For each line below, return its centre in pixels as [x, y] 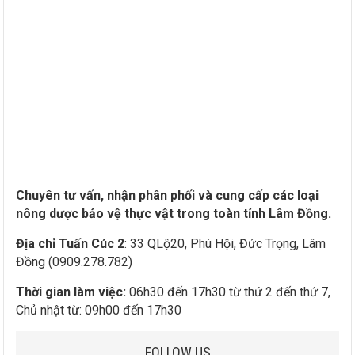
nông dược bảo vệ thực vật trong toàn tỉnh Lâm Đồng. [174, 214]
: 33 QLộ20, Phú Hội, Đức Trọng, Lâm [225, 244]
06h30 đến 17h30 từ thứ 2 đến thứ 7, [229, 292]
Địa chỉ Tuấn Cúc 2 [71, 244]
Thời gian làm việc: [71, 292]
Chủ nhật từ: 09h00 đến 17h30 [99, 311]
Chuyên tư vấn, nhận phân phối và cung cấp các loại [168, 196]
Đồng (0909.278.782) [74, 262]
